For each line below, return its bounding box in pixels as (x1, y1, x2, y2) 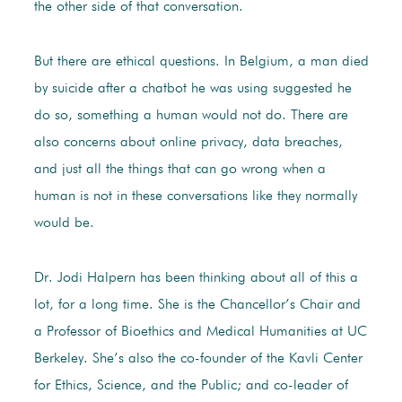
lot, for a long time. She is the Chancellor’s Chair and (33, 298, 361, 313)
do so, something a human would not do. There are (33, 109, 348, 124)
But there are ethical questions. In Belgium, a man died (33, 55, 369, 70)
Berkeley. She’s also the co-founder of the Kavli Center (33, 352, 363, 367)
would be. (33, 216, 94, 232)
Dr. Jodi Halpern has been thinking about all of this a (33, 271, 358, 286)
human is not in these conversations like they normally (33, 189, 357, 205)
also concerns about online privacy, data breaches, (33, 135, 343, 151)
